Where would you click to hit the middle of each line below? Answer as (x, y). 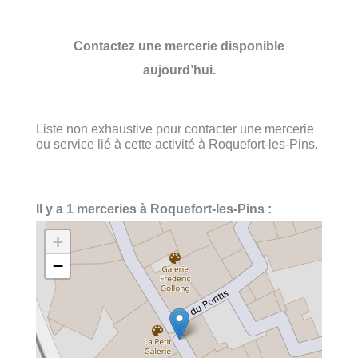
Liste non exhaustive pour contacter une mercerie (175, 128)
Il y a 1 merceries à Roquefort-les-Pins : (154, 209)
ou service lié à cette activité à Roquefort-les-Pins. (177, 143)
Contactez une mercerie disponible (179, 45)
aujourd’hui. (179, 69)
